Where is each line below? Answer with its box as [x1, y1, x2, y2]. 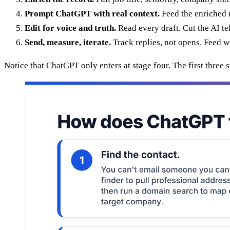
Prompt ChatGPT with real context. [25, 9, 160, 19]
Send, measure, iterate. [25, 37, 111, 48]
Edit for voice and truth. [25, 23, 116, 33]
